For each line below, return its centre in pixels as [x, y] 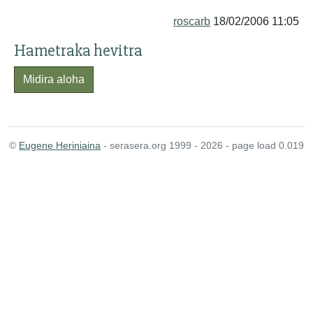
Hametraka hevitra [78, 51]
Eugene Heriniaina [60, 145]
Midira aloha [54, 79]
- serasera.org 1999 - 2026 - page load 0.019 [202, 145]
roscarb [192, 21]
